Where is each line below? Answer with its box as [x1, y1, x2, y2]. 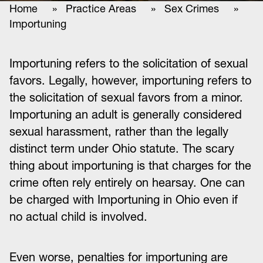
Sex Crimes [164, 2, 219, 15]
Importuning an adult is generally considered [9, 107, 242, 122]
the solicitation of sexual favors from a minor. [9, 90, 243, 104]
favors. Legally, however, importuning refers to [9, 73, 251, 87]
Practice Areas [66, 2, 136, 15]
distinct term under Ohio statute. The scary [9, 141, 234, 156]
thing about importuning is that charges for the [9, 159, 251, 173]
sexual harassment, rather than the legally [9, 124, 228, 139]
